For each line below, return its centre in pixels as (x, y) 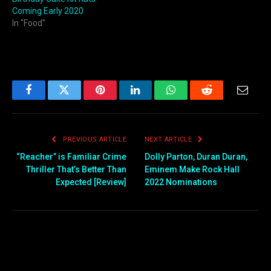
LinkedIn (155, 99)
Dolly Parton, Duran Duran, (196, 157)
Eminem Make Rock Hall (192, 170)
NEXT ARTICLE (169, 140)
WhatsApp (194, 99)
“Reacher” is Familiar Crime (71, 157)
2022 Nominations (181, 182)
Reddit (220, 99)
